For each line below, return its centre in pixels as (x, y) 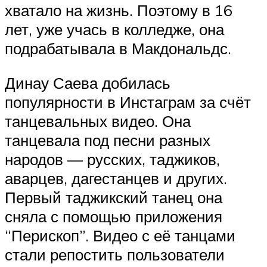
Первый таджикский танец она (114, 197)
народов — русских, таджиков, (112, 159)
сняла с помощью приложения (114, 216)
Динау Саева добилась (88, 83)
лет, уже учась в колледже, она (114, 30)
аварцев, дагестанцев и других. (116, 178)
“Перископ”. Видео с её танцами (120, 235)
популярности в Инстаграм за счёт (128, 102)
